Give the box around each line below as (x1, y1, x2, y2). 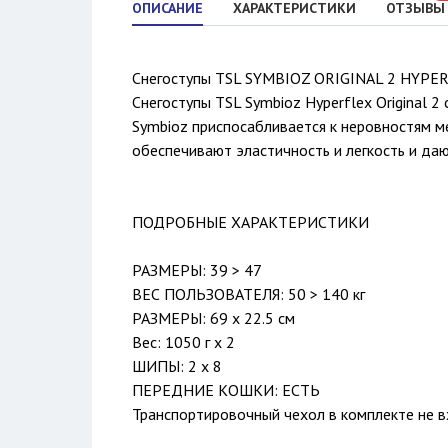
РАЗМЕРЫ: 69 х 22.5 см (132, 308, 295, 328)
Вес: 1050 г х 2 (132, 332, 235, 352)
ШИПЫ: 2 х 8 (132, 356, 222, 376)
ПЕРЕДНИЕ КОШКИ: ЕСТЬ (132, 380, 320, 400)
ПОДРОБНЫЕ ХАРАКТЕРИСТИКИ (132, 212, 369, 232)
